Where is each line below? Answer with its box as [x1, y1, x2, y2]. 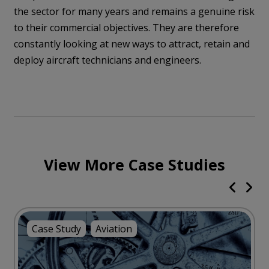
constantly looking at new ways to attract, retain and [14, 37, 250, 50]
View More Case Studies [44, 154, 225, 175]
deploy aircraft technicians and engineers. [14, 53, 202, 67]
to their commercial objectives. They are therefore [14, 20, 240, 34]
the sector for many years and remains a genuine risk [14, 4, 255, 18]
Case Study [32, 222, 82, 235]
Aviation [95, 222, 133, 235]
